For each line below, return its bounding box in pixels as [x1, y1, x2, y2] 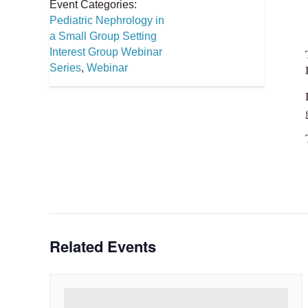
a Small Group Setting [49, 30, 157, 43]
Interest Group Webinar [49, 46, 162, 58]
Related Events [49, 235, 156, 258]
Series [49, 62, 81, 74]
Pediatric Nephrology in [49, 14, 164, 27]
